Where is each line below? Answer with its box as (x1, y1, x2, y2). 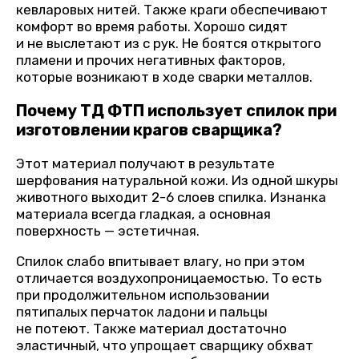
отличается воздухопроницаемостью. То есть (16, 270, 322, 287)
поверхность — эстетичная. (16, 223, 200, 240)
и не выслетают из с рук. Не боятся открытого (16, 34, 321, 51)
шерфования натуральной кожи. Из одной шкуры (16, 172, 338, 189)
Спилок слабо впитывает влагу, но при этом (16, 253, 305, 270)
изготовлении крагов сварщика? (16, 120, 282, 140)
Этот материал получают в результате (16, 155, 275, 172)
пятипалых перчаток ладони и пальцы (16, 304, 268, 321)
